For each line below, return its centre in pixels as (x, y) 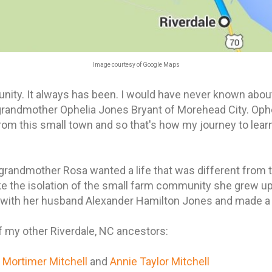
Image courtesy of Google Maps (136, 64)
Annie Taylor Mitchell (160, 261)
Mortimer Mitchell (45, 261)
